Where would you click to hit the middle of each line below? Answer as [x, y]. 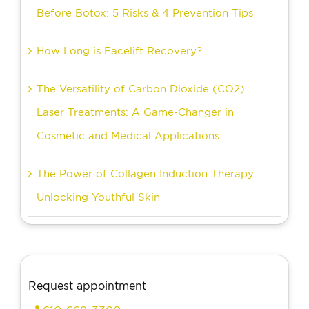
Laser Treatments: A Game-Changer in [135, 112]
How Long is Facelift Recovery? [119, 51]
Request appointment [87, 286]
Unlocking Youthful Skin [98, 197]
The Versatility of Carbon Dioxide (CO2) [141, 89]
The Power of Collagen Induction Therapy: [147, 173]
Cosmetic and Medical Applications [128, 136]
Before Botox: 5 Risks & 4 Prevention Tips [145, 13]
